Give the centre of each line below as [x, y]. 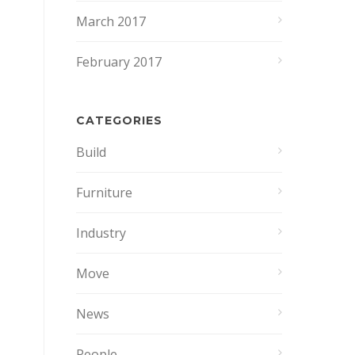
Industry [101, 233]
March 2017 [111, 21]
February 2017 [119, 62]
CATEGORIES [119, 120]
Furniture [104, 193]
